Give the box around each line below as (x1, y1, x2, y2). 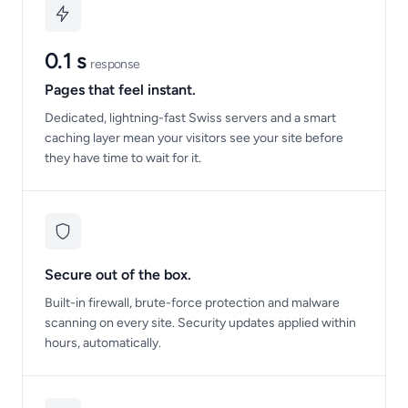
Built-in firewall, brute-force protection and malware (45, 295, 340, 311)
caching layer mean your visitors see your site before (45, 130, 343, 146)
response (90, 56, 140, 72)
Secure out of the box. (45, 266, 191, 283)
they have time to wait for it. (45, 150, 201, 166)
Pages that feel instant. (45, 81, 196, 98)
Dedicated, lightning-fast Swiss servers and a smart (45, 110, 336, 126)
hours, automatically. (45, 335, 161, 351)
